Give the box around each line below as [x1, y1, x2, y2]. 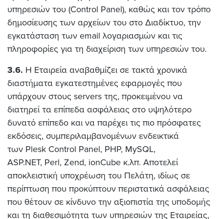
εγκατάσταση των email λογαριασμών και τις [7, 30, 182, 41]
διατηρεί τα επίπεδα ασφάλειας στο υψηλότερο [7, 104, 192, 115]
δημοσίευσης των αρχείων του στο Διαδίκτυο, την [7, 17, 201, 28]
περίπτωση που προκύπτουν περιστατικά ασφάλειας [7, 183, 209, 194]
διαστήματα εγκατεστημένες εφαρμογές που [7, 78, 182, 88]
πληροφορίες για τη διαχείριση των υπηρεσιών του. [7, 44, 207, 54]
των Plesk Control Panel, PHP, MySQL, [7, 144, 155, 154]
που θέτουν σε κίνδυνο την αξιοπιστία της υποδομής [7, 197, 210, 207]
